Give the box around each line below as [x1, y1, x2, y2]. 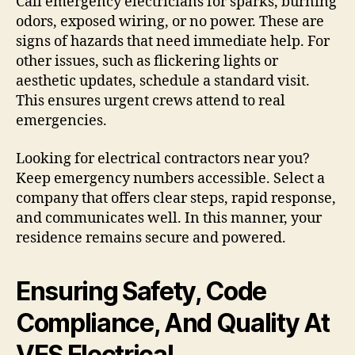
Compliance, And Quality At [16, 307, 330, 338]
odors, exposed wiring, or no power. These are [16, 13, 324, 32]
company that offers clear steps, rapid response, [16, 189, 336, 208]
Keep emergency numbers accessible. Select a [16, 169, 325, 188]
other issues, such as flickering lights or [16, 52, 278, 71]
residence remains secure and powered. [16, 228, 286, 247]
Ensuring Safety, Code [16, 275, 267, 307]
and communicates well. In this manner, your [16, 208, 322, 227]
